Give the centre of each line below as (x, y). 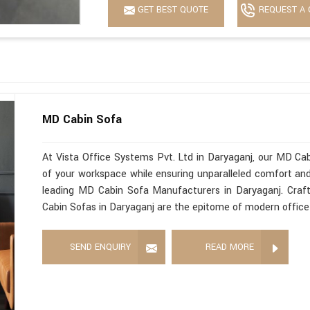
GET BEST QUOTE (172, 10)
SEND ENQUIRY (101, 247)
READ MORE (230, 247)
